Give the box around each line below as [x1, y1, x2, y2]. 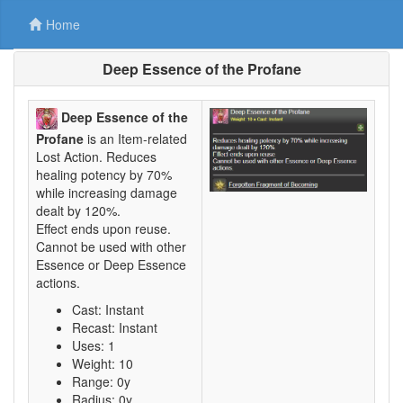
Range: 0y [72, 372, 130, 391]
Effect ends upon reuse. [36, 219, 171, 238]
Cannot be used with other [36, 237, 186, 256]
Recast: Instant [72, 318, 157, 337]
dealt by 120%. [36, 201, 121, 220]
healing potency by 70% [36, 166, 172, 184]
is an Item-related [84, 130, 187, 148]
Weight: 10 [72, 354, 133, 373]
